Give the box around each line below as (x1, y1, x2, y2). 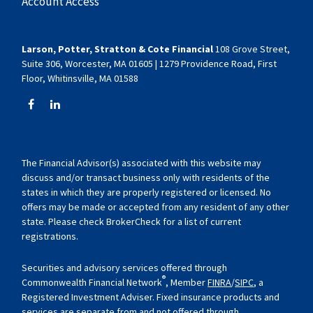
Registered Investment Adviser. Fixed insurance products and (22, 291, 280, 303)
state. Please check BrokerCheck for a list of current (22, 215, 242, 228)
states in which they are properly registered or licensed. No (22, 186, 272, 198)
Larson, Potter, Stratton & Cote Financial (22, 43, 214, 55)
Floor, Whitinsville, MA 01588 (22, 72, 139, 85)
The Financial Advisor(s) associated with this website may (22, 156, 262, 169)
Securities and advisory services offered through (22, 261, 228, 274)
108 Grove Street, (213, 43, 291, 55)
